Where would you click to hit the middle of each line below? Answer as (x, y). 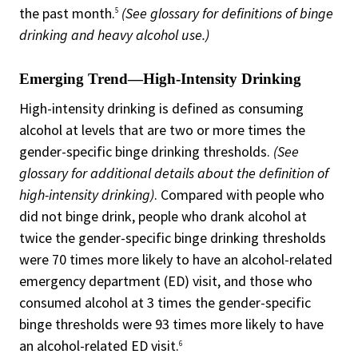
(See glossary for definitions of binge (227, 13)
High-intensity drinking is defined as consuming (161, 109)
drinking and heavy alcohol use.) (114, 34)
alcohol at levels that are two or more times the (162, 130)
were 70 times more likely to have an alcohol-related (176, 260)
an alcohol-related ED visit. (99, 346)
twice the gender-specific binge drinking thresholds (173, 238)
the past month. (67, 13)
